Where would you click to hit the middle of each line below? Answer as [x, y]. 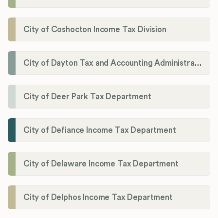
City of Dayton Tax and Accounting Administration [198, 63]
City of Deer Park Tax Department [87, 96]
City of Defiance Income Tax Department [100, 130]
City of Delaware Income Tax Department [101, 163]
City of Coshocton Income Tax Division [95, 29]
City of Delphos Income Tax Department [98, 197]
